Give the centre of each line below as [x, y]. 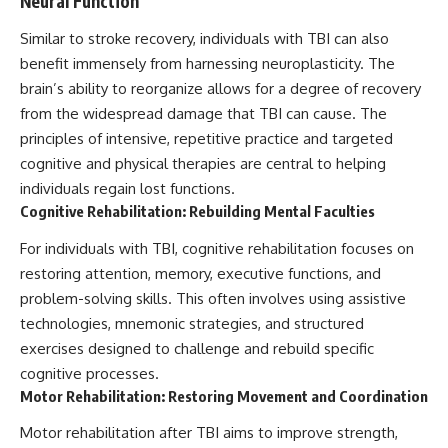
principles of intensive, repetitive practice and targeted [206, 139]
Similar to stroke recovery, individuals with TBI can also [204, 39]
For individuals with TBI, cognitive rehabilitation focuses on [217, 248]
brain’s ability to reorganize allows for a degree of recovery [220, 89]
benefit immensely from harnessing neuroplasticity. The [207, 64]
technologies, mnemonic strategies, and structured [192, 323]
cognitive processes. [89, 373]
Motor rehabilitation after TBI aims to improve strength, [209, 433]
